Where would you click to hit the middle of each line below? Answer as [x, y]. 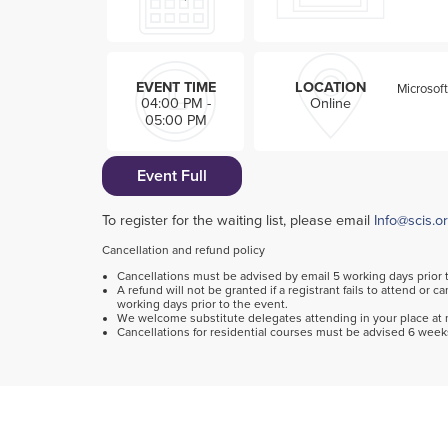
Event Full [172, 176]
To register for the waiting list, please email [238, 221]
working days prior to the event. [203, 304]
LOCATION [330, 87]
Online [330, 103]
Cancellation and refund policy [184, 250]
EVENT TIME [175, 87]
